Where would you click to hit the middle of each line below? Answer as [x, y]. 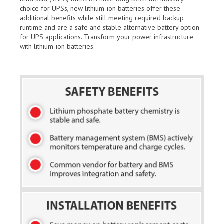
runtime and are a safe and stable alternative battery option [110, 27]
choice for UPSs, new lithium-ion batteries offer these [100, 8]
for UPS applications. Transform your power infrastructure [107, 37]
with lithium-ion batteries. [57, 46]
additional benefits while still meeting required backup [102, 18]
